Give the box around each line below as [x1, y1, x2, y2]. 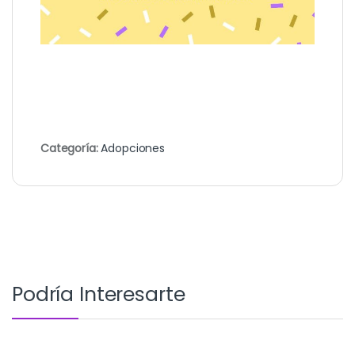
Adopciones [101, 139, 166, 156]
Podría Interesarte [12, 281, 185, 309]
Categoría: [40, 139, 101, 156]
